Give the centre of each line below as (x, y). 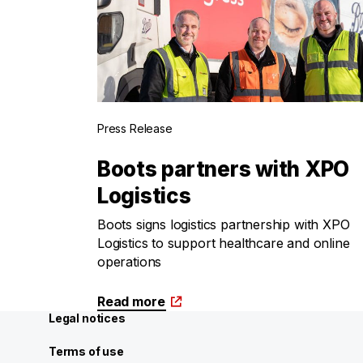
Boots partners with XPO (224, 169)
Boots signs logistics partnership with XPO (224, 224)
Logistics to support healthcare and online (224, 243)
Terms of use (86, 351)
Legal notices (87, 318)
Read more (131, 301)
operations (130, 262)
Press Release (135, 128)
